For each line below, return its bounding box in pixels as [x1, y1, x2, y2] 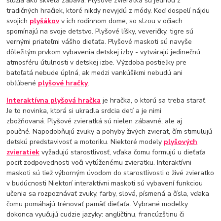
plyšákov [30, 16, 60, 26]
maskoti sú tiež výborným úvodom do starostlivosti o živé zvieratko [6, 168, 215, 178]
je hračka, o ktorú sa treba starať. [101, 96, 207, 106]
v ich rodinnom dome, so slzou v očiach [59, 16, 183, 26]
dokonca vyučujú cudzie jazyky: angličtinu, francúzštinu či [6, 210, 184, 220]
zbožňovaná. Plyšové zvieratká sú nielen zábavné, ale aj [6, 116, 183, 126]
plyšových [164, 137, 198, 147]
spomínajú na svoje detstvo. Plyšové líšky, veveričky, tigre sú [6, 27, 194, 37]
